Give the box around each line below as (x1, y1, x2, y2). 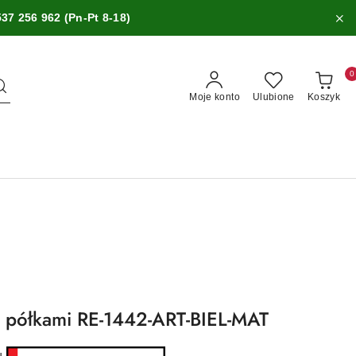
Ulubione (252, 91, 295, 103)
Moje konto (189, 91, 240, 103)
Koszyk (307, 91, 340, 103)
